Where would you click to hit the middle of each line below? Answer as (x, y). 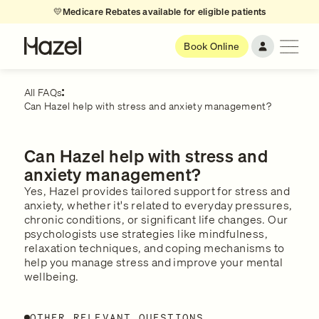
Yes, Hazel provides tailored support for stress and (157, 191)
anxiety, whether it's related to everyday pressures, (158, 205)
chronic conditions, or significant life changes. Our (156, 219)
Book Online (212, 46)
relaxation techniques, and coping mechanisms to (154, 248)
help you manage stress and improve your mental (153, 262)
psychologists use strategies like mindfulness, (146, 234)
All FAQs (43, 92)
